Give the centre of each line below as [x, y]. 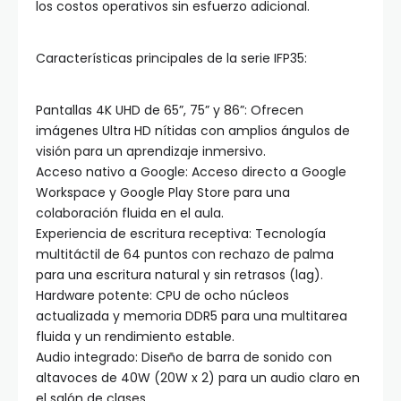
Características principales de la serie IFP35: [171, 58]
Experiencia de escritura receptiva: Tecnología [181, 233]
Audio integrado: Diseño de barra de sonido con [184, 357]
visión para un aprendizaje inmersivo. [151, 151]
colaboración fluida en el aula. [130, 213]
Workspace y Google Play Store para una [163, 192]
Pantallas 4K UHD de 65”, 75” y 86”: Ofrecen [170, 110]
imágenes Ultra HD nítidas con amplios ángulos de [193, 130]
